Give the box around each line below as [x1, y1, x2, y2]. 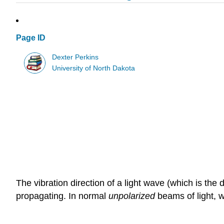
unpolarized [108, 190, 155, 201]
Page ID [16, 33, 45, 42]
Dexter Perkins [52, 53, 99, 61]
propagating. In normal [16, 190, 108, 201]
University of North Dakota [52, 64, 135, 72]
